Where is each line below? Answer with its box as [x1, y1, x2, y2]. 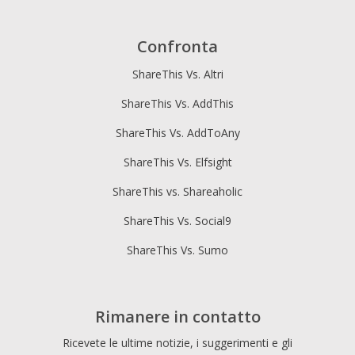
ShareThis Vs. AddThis [121, 95, 234, 111]
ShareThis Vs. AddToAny [115, 124, 240, 140]
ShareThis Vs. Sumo [127, 242, 228, 258]
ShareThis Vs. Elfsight [123, 154, 232, 170]
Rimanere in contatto [94, 306, 261, 328]
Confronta [137, 35, 218, 57]
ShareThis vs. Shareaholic [113, 183, 242, 199]
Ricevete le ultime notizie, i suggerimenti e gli [63, 335, 292, 351]
